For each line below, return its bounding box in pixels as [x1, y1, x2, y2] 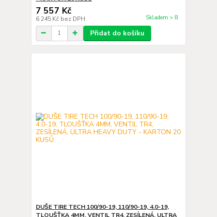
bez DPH [60, 15, 85, 23]
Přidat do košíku [90, 28, 144, 38]
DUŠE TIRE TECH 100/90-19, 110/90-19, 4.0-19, [35, 203, 169, 211]
